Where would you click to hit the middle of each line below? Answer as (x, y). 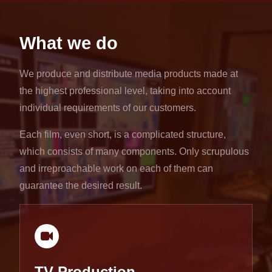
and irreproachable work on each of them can (116, 168)
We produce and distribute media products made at (129, 73)
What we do (69, 43)
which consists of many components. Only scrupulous (134, 151)
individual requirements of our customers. (108, 107)
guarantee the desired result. (81, 185)
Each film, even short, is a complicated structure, (123, 134)
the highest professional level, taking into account (125, 90)
